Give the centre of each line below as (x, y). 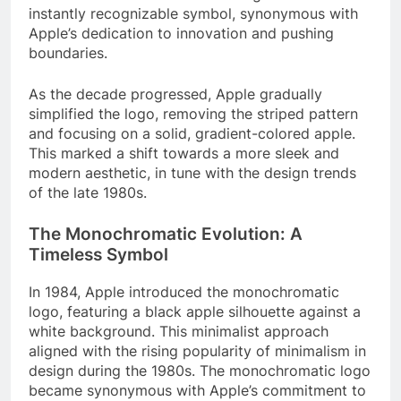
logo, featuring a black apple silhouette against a (195, 311)
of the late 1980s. (88, 193)
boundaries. (68, 53)
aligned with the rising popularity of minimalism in (197, 350)
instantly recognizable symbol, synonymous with (193, 14)
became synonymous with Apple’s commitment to (197, 390)
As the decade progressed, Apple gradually (175, 94)
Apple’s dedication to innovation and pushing (181, 34)
